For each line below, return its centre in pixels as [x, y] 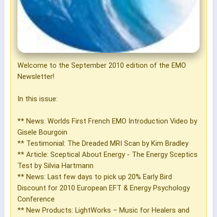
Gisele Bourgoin [42, 132]
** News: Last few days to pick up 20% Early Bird [95, 177]
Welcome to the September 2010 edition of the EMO [102, 65]
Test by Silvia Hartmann [55, 165]
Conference [36, 199]
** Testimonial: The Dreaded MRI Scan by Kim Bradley [103, 143]
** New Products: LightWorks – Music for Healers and [103, 210]
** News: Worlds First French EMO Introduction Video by [107, 121]
